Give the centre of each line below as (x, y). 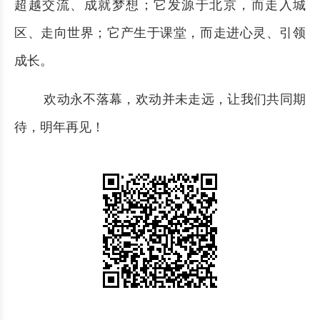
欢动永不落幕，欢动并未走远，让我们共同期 (173, 100)
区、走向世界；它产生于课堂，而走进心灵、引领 (160, 33)
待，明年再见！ (59, 127)
